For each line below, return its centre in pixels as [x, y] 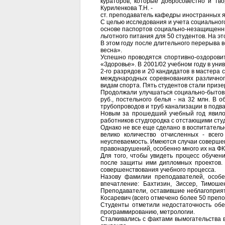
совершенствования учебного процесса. [158, 170]
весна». [111, 50]
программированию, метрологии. [148, 212]
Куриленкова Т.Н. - [127, 8]
